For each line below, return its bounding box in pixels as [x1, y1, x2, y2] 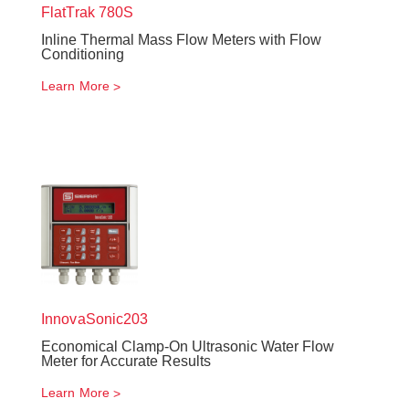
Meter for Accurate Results [41, 353, 211, 369]
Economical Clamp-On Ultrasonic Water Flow [41, 339, 334, 354]
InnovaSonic [41, 311, 124, 327]
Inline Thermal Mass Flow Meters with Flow [41, 32, 321, 47]
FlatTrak [41, 5, 95, 20]
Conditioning [41, 47, 124, 62]
